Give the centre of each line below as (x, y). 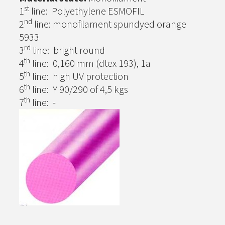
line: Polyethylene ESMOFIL (87, 11)
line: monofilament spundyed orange (109, 24)
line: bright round (68, 50)
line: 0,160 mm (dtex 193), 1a (90, 63)
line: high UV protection (79, 76)
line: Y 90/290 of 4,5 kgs (79, 89)
